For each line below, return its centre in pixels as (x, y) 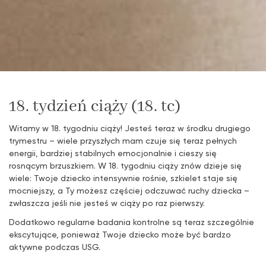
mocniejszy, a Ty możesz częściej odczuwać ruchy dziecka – (129, 190)
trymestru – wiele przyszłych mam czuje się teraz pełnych (123, 140)
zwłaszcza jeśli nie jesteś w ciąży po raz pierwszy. (107, 202)
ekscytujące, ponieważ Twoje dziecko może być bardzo (120, 234)
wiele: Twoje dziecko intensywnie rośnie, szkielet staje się (123, 178)
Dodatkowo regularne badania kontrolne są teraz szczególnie (132, 221)
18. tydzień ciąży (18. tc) (95, 106)
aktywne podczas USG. (55, 246)
